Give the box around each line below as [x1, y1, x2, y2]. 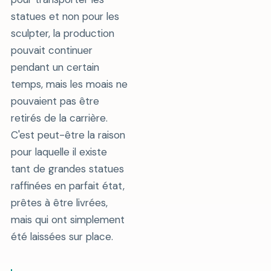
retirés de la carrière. [10, 111, 108, 125]
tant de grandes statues [10, 162, 124, 175]
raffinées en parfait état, [10, 178, 125, 192]
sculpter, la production [10, 26, 114, 40]
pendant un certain [10, 60, 99, 74]
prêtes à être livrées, [10, 195, 108, 209]
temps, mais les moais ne [10, 77, 128, 91]
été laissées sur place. [10, 229, 113, 243]
